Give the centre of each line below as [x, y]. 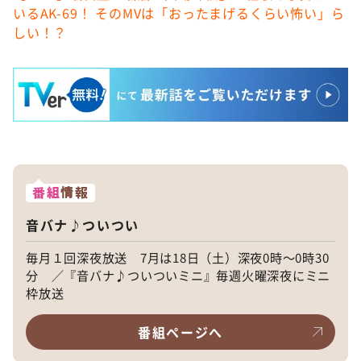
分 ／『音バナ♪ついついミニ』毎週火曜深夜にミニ [178, 274]
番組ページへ [180, 332]
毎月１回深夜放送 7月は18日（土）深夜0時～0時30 [178, 257]
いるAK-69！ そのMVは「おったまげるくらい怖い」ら [179, 13]
